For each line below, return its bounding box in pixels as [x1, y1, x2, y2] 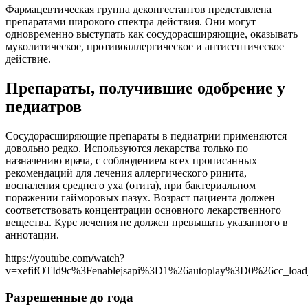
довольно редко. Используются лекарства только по [5, 142, 248, 155]
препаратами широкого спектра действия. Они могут [5, 16, 256, 28]
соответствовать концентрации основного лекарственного [5, 204, 281, 217]
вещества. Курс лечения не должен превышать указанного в [5, 217, 288, 229]
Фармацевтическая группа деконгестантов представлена [5, 3, 272, 16]
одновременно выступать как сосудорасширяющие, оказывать [5, 28, 298, 41]
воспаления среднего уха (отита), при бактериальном [5, 179, 256, 192]
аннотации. [5, 229, 59, 241]
